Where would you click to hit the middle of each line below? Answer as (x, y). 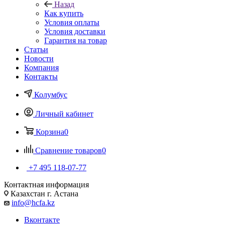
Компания (41, 67)
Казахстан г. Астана (43, 193)
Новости (39, 58)
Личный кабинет (64, 114)
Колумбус (51, 94)
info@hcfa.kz (33, 202)
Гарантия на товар (76, 40)
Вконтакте (42, 219)
